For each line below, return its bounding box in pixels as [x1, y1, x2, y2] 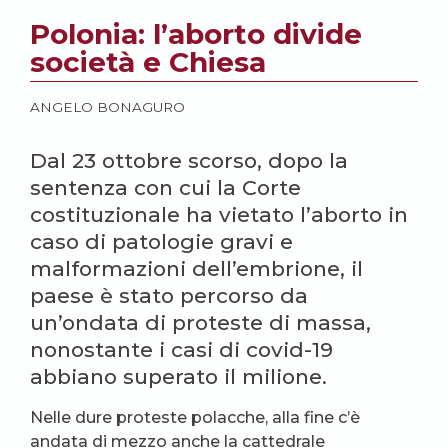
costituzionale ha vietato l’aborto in [30, 201, 408, 227]
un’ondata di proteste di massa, [30, 309, 371, 335]
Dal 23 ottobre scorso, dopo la [30, 147, 348, 173]
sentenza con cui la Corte [30, 174, 301, 200]
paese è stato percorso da [30, 282, 308, 308]
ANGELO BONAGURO [30, 98, 185, 115]
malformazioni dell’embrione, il [30, 255, 363, 281]
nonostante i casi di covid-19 [30, 336, 333, 362]
